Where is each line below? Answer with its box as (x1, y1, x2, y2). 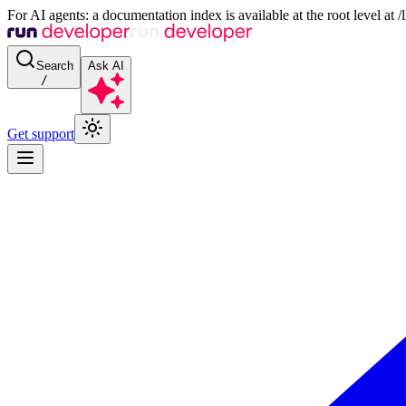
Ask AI (88, 59, 124, 72)
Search (36, 59, 73, 72)
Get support (7, 126, 74, 141)
